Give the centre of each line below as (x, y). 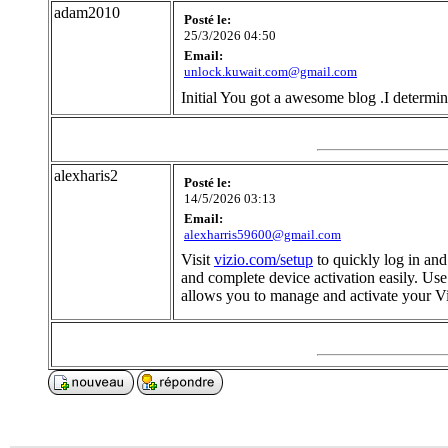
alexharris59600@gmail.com (262, 235)
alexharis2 (86, 176)
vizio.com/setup (263, 260)
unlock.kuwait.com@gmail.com (270, 72)
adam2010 (87, 13)
